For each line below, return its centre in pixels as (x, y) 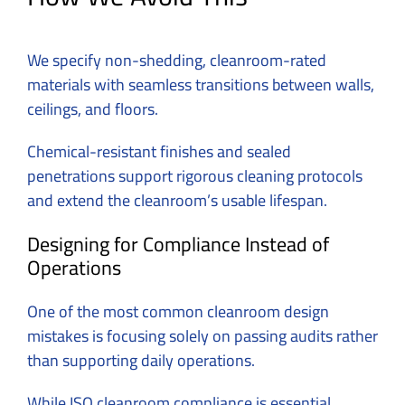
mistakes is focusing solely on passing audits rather (202, 336)
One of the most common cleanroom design (178, 312)
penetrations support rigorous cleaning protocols (195, 176)
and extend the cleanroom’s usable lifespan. (177, 201)
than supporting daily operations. (143, 361)
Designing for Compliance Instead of (178, 245)
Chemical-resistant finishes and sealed (159, 152)
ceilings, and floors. (94, 109)
